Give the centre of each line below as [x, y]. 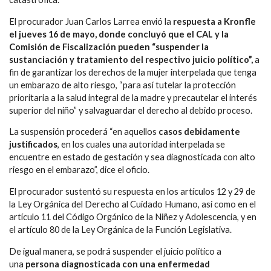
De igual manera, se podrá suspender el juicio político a [115, 251]
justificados [33, 145]
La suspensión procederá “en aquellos [83, 132]
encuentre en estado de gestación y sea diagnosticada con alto [132, 157]
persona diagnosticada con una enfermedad [117, 264]
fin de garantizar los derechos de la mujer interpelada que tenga [133, 72]
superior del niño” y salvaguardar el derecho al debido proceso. [131, 110]
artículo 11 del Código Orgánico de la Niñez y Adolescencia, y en [133, 217]
